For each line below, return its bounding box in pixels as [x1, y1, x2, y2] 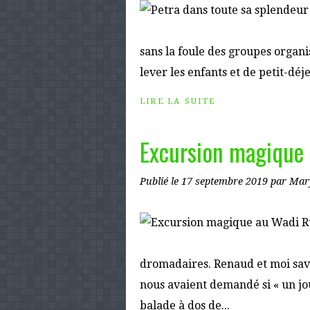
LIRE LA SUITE [140, 97, 216, 106]
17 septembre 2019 [181, 176, 271, 187]
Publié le [140, 176, 181, 187]
